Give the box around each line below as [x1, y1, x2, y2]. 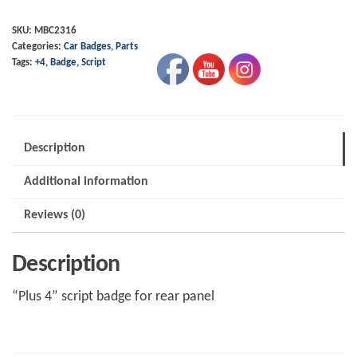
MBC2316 [34, 26, 76, 37]
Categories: [12, 42, 64, 53]
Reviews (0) [24, 209, 85, 222]
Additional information [24, 175, 148, 189]
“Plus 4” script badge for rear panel [12, 289, 214, 305]
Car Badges [64, 42, 111, 53]
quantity [11, 88, 63, 104]
